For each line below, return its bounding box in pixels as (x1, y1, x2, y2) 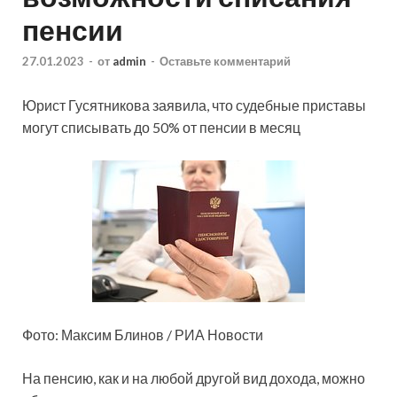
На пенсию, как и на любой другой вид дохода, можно (22, 369, 365, 386)
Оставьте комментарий (160, 53, 291, 68)
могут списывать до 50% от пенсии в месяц (22, 118, 300, 136)
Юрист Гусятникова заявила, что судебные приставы (22, 96, 366, 113)
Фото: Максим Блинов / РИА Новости (22, 325, 263, 343)
